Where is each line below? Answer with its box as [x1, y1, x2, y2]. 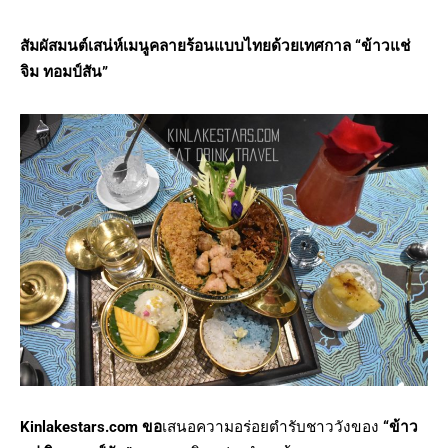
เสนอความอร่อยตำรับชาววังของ [162, 418, 383, 437]
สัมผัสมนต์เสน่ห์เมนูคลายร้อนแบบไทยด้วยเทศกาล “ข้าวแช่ [20, 37, 410, 55]
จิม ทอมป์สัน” [20, 63, 108, 81]
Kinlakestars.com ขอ [20, 418, 162, 437]
